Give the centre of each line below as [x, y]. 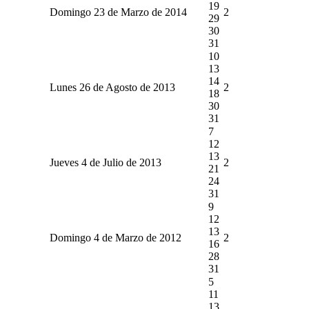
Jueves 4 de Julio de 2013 [105, 162]
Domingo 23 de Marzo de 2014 [118, 12]
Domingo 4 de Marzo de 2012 [115, 237]
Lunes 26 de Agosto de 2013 [112, 87]
